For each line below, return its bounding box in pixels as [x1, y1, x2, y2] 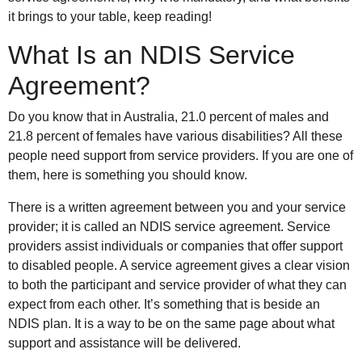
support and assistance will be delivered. [8, 336, 241, 351]
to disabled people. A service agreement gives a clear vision [8, 259, 350, 273]
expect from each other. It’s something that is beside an [8, 297, 320, 312]
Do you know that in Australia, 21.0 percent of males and [8, 110, 329, 124]
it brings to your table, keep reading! [8, 10, 212, 24]
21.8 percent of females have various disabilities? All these [8, 129, 343, 144]
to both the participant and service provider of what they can [8, 278, 347, 293]
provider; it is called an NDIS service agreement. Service [8, 220, 330, 234]
